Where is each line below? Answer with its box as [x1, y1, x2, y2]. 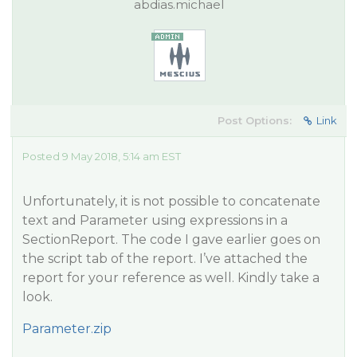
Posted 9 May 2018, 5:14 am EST [22, 150, 181, 163]
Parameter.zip [22, 321, 112, 336]
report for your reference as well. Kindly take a [22, 270, 320, 285]
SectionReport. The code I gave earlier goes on [22, 232, 320, 247]
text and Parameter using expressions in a [22, 213, 288, 228]
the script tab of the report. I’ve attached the [22, 251, 308, 266]
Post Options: [218, 114, 292, 127]
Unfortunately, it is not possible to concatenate [22, 194, 320, 209]
